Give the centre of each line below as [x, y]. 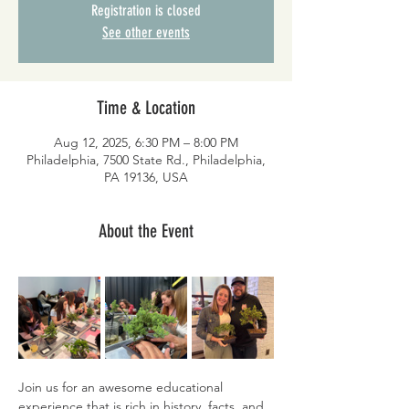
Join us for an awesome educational [122, 388]
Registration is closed [146, 11]
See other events [146, 33]
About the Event [146, 231]
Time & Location [146, 108]
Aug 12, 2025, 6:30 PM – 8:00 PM [146, 143]
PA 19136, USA [146, 178]
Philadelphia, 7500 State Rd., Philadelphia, [146, 160]
